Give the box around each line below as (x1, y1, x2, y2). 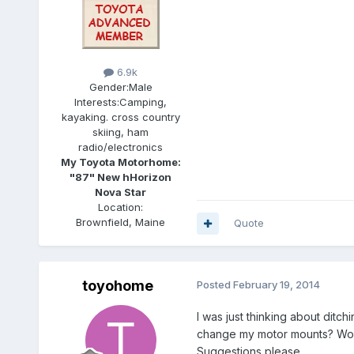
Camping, (119, 96, 168, 109)
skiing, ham (92, 126, 149, 139)
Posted (196, 278, 233, 292)
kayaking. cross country (61, 111, 180, 124)
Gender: (88, 81, 129, 94)
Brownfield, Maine (76, 216, 166, 229)
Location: (98, 201, 144, 214)
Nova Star (95, 186, 147, 199)
